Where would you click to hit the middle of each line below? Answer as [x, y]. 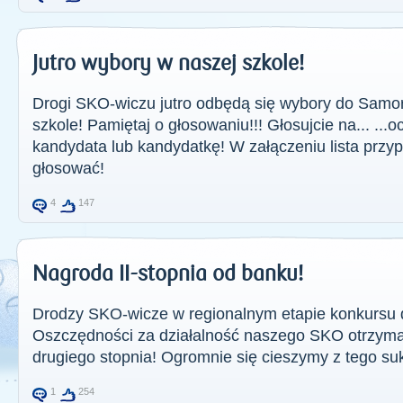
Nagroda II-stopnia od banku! [168, 274]
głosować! [68, 168]
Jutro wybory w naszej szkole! [168, 63]
